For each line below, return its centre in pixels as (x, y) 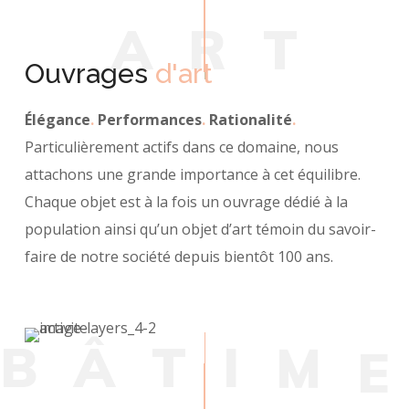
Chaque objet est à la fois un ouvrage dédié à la (187, 202)
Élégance (58, 120)
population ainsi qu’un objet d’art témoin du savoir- (201, 229)
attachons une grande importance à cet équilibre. (193, 174)
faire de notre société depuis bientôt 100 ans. (179, 257)
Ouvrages (90, 73)
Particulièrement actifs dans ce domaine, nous (182, 147)
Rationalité (249, 120)
